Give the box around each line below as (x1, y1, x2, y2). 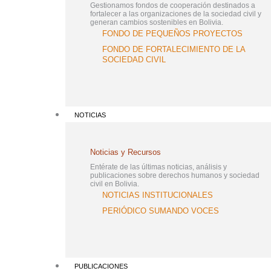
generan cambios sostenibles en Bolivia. (90, 18, 223, 27)
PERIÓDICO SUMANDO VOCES (102, 206, 220, 215)
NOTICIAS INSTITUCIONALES (102, 190, 214, 200)
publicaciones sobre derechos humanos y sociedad (90, 171, 260, 180)
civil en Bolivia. (90, 179, 139, 188)
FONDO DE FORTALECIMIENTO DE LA (102, 44, 246, 54)
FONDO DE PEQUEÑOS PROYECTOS (102, 28, 243, 38)
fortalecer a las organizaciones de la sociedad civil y (90, 9, 261, 18)
